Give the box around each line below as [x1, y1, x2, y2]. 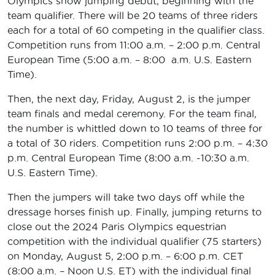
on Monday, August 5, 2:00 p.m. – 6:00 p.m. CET [7, 250, 243, 261]
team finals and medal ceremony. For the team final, [7, 107, 257, 119]
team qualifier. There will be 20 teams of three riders [7, 9, 258, 21]
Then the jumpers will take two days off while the [7, 191, 244, 203]
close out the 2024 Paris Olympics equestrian [7, 220, 227, 232]
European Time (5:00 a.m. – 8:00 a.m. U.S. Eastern [7, 53, 252, 65]
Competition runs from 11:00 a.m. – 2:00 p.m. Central [7, 39, 260, 50]
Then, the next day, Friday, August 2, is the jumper [7, 93, 250, 104]
